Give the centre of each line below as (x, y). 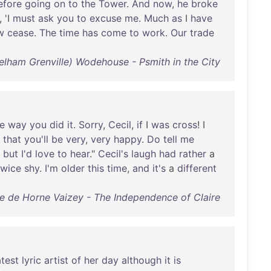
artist (56, 260)
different (197, 168)
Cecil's (113, 154)
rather (193, 154)
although (142, 260)
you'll (36, 139)
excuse (106, 18)
